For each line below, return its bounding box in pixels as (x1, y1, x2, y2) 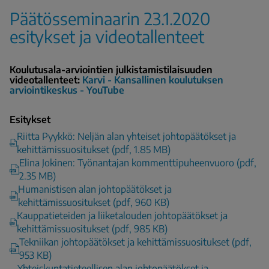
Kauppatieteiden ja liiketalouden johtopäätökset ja (17, 209, 228, 222)
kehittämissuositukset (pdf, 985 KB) (17, 222, 168, 235)
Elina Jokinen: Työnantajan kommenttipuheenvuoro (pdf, (19, 156, 256, 169)
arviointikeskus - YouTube (10, 83, 124, 96)
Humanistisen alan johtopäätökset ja (18, 183, 172, 195)
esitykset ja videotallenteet (10, 25, 204, 47)
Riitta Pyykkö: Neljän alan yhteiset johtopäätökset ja (16, 130, 236, 142)
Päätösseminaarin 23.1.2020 (10, 7, 210, 29)
